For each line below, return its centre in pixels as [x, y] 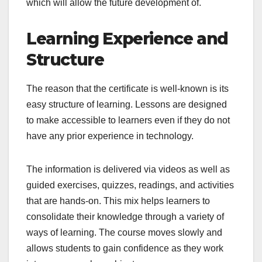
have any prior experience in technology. [110, 136]
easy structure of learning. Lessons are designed [127, 105]
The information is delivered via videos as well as [128, 170]
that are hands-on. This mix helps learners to [118, 201]
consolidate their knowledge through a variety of [125, 217]
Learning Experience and [127, 39]
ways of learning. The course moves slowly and [124, 233]
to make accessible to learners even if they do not [128, 120]
